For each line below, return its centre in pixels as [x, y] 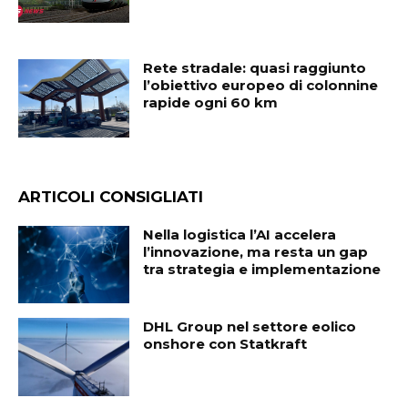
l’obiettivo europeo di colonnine [261, 86]
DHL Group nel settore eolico [250, 327]
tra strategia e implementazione [262, 269]
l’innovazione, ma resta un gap [256, 251]
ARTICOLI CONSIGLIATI [111, 196]
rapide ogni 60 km [211, 103]
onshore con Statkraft [225, 344]
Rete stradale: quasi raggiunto [255, 68]
